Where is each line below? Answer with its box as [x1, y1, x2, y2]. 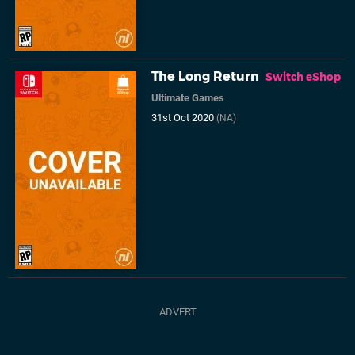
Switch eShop [265, 71, 342, 84]
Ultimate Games [151, 92, 225, 105]
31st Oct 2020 [151, 112, 217, 124]
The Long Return [151, 69, 260, 85]
